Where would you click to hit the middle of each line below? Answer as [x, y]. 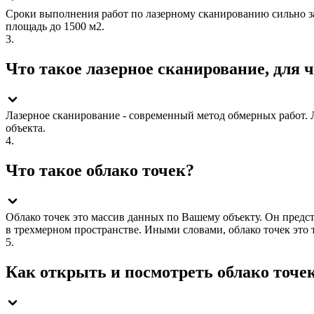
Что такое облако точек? [100, 171]
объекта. [26, 128]
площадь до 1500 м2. [55, 27]
